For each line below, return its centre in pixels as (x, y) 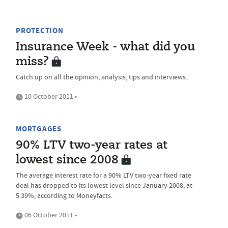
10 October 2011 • (50, 96)
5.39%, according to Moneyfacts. (64, 195)
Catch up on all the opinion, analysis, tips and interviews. (102, 77)
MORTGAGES (39, 129)
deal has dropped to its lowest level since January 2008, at (104, 185)
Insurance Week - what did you (105, 47)
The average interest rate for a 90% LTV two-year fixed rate (104, 175)
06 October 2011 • (50, 215)
